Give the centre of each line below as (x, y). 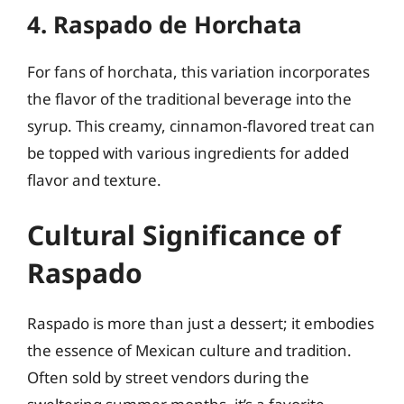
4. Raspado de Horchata (165, 24)
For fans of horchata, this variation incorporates (198, 71)
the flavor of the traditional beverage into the (189, 98)
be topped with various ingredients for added (188, 152)
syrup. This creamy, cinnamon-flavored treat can (201, 125)
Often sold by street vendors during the (168, 377)
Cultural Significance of (184, 235)
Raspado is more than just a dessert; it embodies (201, 323)
